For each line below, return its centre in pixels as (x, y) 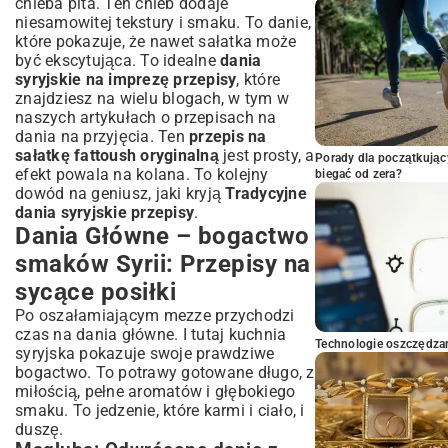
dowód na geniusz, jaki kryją (120, 193)
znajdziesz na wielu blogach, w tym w (152, 98)
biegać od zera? (358, 174)
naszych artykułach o (95, 117)
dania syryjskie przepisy (104, 212)
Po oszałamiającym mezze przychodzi (155, 315)
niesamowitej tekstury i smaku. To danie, (163, 22)
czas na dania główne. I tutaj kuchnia (151, 334)
